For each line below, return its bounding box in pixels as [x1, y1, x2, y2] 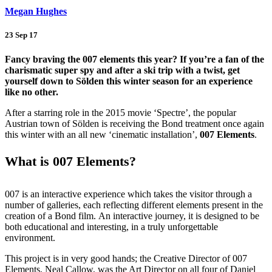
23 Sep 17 [5, 30, 38, 40]
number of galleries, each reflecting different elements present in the [5, 199, 263, 210]
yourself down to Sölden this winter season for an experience [5, 75, 253, 86]
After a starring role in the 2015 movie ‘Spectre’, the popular [5, 107, 236, 118]
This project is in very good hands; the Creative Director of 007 [5, 253, 247, 263]
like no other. [5, 86, 61, 97]
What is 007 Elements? [5, 153, 136, 169]
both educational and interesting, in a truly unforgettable [5, 221, 218, 232]
